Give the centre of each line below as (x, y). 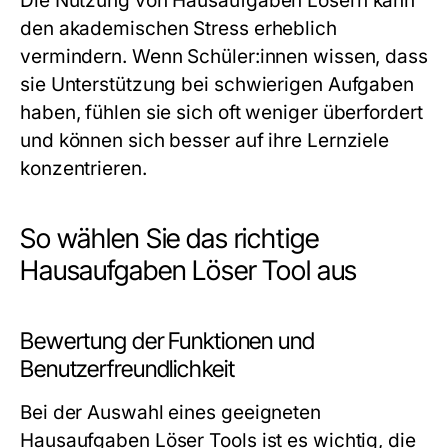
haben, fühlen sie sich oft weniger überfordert (221, 112)
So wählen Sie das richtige (169, 238)
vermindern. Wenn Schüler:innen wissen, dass (224, 56)
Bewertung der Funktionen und (167, 341)
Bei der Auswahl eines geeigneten (170, 412)
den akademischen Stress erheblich (178, 28)
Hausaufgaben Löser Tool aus (189, 270)
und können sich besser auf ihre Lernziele (205, 140)
